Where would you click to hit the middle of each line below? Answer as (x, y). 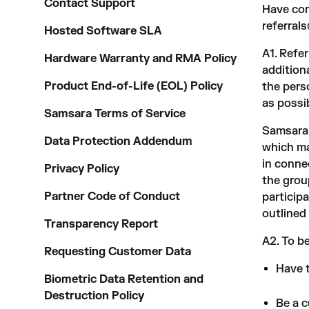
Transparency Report (101, 224)
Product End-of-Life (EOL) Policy (133, 86)
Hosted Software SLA (103, 31)
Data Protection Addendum (118, 141)
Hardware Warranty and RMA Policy (140, 59)
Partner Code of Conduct (112, 197)
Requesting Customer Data (118, 252)
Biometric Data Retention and (124, 279)
